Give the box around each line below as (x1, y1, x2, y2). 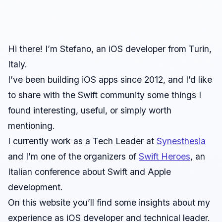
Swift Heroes (139, 151, 190, 162)
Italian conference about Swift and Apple (8, 166, 171, 177)
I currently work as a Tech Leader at (8, 135, 157, 146)
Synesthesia (157, 135, 206, 146)
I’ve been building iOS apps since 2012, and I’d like (8, 74, 212, 85)
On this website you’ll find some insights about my (8, 197, 210, 208)
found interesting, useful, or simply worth (8, 105, 171, 115)
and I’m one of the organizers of (8, 151, 139, 162)
